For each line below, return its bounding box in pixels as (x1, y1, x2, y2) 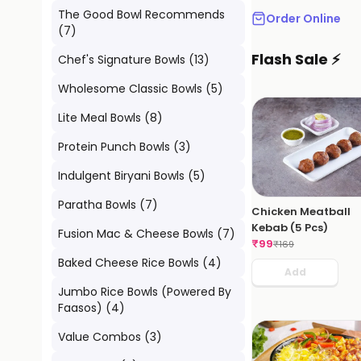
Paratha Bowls (58, 197, 136, 213)
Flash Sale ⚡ (251, 49, 341, 69)
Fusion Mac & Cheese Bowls (58, 226, 214, 242)
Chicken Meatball (251, 203, 351, 219)
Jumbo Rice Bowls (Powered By (58, 284, 231, 300)
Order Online (266, 10, 341, 27)
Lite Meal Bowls (58, 110, 141, 126)
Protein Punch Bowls (58, 139, 170, 155)
